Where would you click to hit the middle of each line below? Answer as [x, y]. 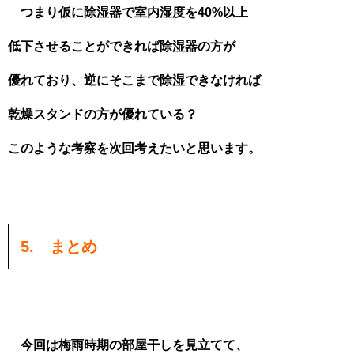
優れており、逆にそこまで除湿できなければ [134, 80]
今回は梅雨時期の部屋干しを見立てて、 [128, 345]
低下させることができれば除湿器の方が [122, 46]
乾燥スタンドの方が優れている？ [103, 114]
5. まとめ [59, 247]
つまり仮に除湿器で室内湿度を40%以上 [128, 12]
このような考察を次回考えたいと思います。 [134, 148]
